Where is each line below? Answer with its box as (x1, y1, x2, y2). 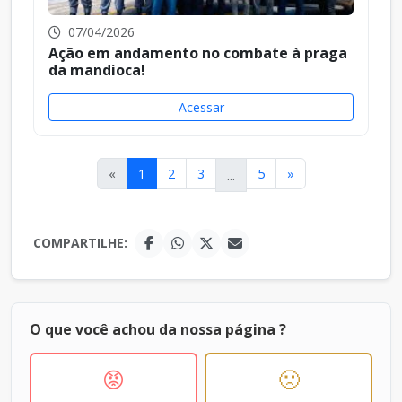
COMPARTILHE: (33, 234, 127, 252)
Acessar (178, 98, 224, 116)
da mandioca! (48, 59, 145, 80)
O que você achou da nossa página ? (30, 319, 286, 339)
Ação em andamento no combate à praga (48, 42, 347, 63)
